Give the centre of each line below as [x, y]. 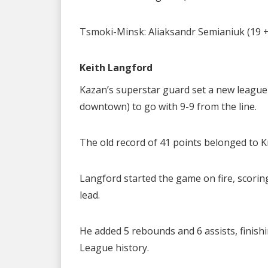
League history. [114, 248]
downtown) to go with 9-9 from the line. [168, 107]
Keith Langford [116, 67]
